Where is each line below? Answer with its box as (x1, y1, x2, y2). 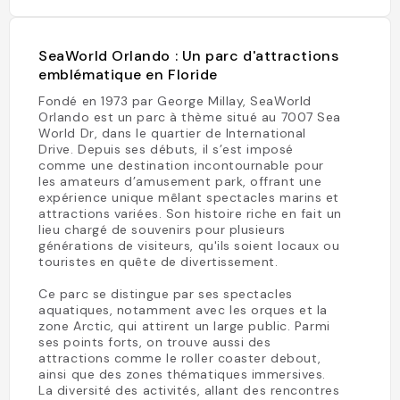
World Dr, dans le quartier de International (38, 125, 306, 141)
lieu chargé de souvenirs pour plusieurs (38, 221, 286, 237)
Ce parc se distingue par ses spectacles (38, 286, 293, 302)
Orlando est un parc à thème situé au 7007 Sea (38, 109, 341, 125)
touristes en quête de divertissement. (38, 254, 279, 270)
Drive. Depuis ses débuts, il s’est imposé (38, 141, 294, 157)
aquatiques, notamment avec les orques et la (38, 302, 328, 318)
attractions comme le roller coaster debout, (38, 350, 321, 366)
